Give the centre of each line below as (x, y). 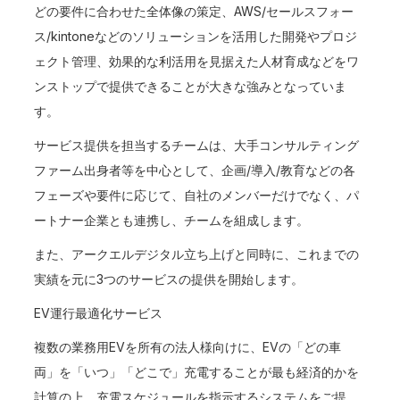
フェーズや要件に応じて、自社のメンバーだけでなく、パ (197, 195)
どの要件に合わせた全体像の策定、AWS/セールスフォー (194, 11)
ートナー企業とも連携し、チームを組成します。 (172, 220)
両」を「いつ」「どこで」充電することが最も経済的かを (197, 372)
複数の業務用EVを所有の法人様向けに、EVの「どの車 (188, 347)
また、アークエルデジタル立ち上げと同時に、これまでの (197, 254)
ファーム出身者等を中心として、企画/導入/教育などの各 (195, 170)
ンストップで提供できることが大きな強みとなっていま (191, 86)
